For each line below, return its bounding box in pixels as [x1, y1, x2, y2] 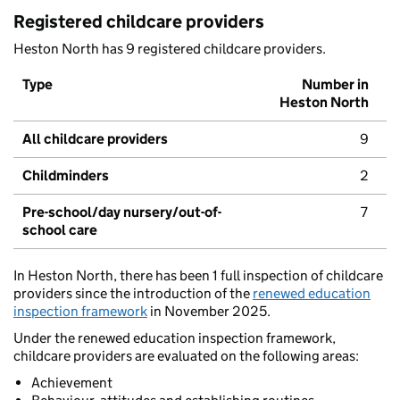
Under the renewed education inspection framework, [13, 329, 336, 347]
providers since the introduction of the [13, 285, 253, 303]
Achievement [31, 374, 112, 392]
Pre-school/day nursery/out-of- [22, 204, 221, 221]
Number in [302, 76, 369, 94]
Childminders [22, 167, 109, 185]
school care [22, 221, 97, 239]
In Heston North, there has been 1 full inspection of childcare [13, 267, 383, 285]
